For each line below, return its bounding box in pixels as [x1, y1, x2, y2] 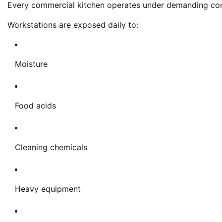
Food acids [15, 100, 56, 111]
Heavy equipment [15, 183, 81, 194]
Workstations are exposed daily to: [7, 19, 138, 30]
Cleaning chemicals [15, 142, 87, 152]
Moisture [15, 58, 48, 69]
